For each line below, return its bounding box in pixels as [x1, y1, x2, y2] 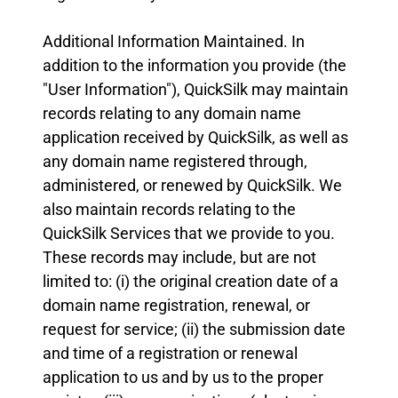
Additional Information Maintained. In [43, 32, 305, 51]
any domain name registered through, [43, 152, 307, 171]
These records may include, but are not [43, 248, 316, 267]
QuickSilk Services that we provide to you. [43, 224, 335, 243]
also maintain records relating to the [43, 200, 296, 219]
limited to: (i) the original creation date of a [43, 272, 338, 291]
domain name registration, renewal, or [43, 296, 310, 314]
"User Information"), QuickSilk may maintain [43, 80, 348, 99]
